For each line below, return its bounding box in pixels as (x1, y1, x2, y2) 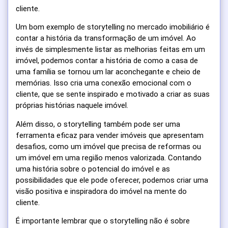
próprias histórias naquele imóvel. (16, 101, 128, 110)
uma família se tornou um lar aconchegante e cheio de (16, 67, 201, 77)
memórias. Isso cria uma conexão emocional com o (16, 78, 191, 88)
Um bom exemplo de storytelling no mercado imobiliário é (16, 22, 210, 32)
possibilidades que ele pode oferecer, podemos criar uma (16, 175, 208, 185)
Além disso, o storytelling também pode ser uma (16, 119, 180, 129)
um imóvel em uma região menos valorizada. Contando (16, 153, 202, 162)
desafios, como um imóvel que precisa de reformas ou (16, 141, 201, 151)
